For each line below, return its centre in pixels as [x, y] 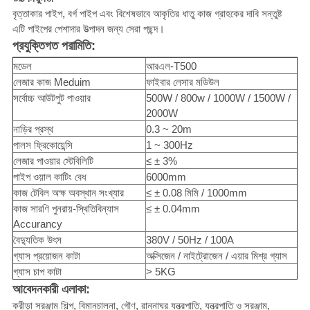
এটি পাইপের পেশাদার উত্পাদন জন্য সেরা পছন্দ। [88, 29]
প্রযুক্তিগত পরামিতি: [54, 46]
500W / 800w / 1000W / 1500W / [218, 98]
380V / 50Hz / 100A [190, 240]
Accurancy [37, 224]
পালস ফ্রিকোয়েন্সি [43, 145]
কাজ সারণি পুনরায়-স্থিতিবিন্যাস [66, 209]
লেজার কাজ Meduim [52, 82]
